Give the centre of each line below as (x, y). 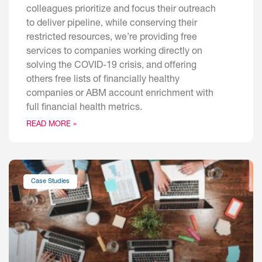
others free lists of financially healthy (103, 80)
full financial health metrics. (84, 108)
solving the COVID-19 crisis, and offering (111, 66)
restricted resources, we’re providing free (112, 38)
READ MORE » (51, 125)
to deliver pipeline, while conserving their (112, 24)
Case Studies (51, 181)
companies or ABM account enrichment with (120, 94)
